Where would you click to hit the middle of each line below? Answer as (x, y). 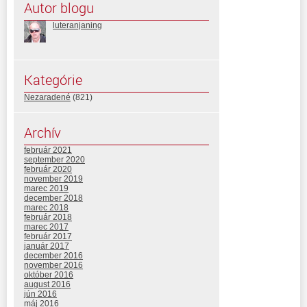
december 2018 (53, 198)
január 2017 (47, 246)
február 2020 (48, 169)
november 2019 (53, 179)
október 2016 (49, 274)
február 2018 (48, 217)
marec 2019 (46, 188)
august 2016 (47, 284)
